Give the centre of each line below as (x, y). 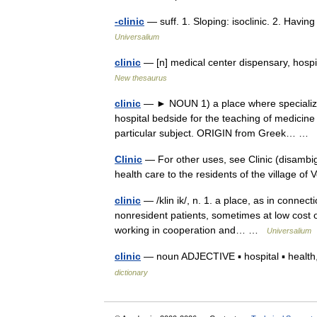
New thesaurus (141, 78)
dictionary (131, 272)
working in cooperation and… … (191, 230)
